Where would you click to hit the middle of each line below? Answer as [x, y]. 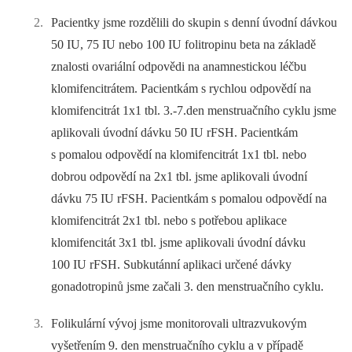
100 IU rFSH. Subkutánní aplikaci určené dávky [172, 264]
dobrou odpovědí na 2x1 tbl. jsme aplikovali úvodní [180, 176]
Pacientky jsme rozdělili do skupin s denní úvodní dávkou [194, 22]
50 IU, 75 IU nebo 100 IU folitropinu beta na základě [184, 44]
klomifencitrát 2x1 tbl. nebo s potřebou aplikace [169, 220]
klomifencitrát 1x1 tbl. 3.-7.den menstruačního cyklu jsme [194, 110]
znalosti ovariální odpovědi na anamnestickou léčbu [179, 66]
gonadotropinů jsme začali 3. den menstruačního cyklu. [188, 286]
